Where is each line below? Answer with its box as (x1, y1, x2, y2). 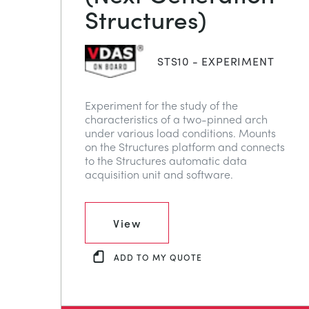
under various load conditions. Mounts (85, 124, 276, 141)
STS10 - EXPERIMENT (157, 52, 275, 69)
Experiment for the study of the (85, 97, 238, 113)
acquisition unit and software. (85, 166, 233, 182)
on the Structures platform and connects (85, 138, 285, 154)
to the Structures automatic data (85, 152, 247, 168)
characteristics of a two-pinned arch (85, 110, 268, 127)
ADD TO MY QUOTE (114, 251, 202, 263)
